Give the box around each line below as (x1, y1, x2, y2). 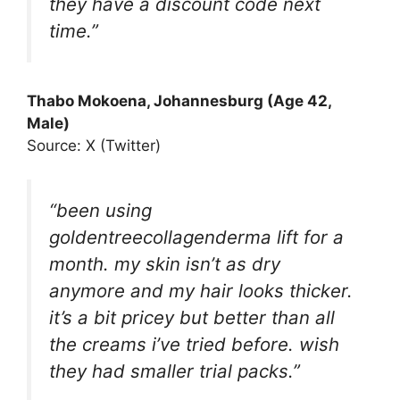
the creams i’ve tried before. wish (49, 333, 339, 356)
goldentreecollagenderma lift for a (49, 226, 344, 249)
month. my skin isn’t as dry (49, 253, 280, 276)
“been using (49, 199, 152, 222)
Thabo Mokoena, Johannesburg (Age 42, (27, 91, 331, 110)
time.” (49, 19, 98, 42)
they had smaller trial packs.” (49, 360, 300, 383)
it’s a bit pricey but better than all (49, 306, 335, 329)
